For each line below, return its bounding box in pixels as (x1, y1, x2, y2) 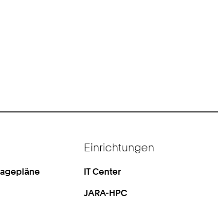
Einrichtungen (84, 140, 155, 154)
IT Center (84, 166, 122, 177)
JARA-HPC (84, 187, 127, 198)
